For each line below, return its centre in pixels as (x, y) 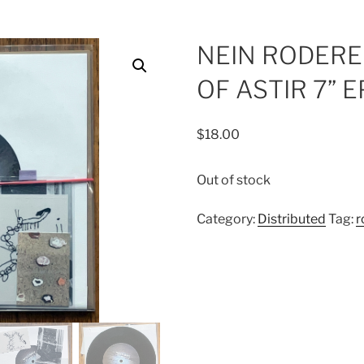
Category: (227, 219)
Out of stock (234, 180)
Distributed (292, 219)
